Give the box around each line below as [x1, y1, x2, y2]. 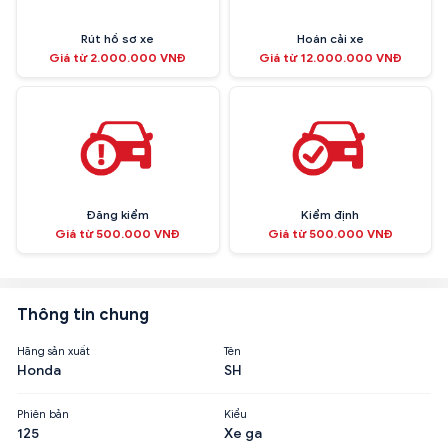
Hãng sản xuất [17, 343, 90, 358]
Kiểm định [301, 206, 360, 222]
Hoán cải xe [296, 30, 364, 46]
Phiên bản [17, 406, 69, 421]
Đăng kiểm [86, 206, 150, 222]
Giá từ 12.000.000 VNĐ [258, 49, 402, 65]
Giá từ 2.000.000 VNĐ [49, 49, 187, 65]
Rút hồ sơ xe [81, 30, 155, 46]
